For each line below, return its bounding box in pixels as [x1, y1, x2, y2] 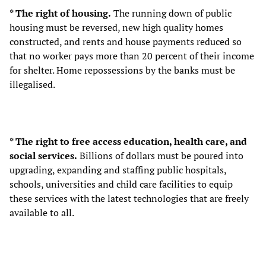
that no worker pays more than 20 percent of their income [9, 49, 254, 62]
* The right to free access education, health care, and [9, 134, 247, 148]
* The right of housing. [9, 6, 111, 20]
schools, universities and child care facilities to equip [9, 177, 233, 191]
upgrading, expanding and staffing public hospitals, [9, 163, 226, 176]
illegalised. [9, 77, 55, 91]
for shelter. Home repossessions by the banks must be [9, 63, 235, 77]
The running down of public [111, 6, 232, 20]
